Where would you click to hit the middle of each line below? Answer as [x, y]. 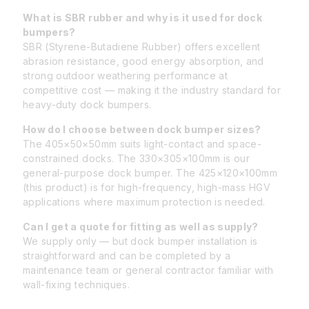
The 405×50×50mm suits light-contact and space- [142, 144]
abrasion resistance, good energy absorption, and [143, 61]
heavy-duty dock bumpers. [87, 105]
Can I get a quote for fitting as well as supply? [141, 227]
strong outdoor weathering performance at [126, 76]
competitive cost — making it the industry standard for [152, 90]
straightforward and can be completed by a [127, 256]
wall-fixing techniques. [77, 285]
